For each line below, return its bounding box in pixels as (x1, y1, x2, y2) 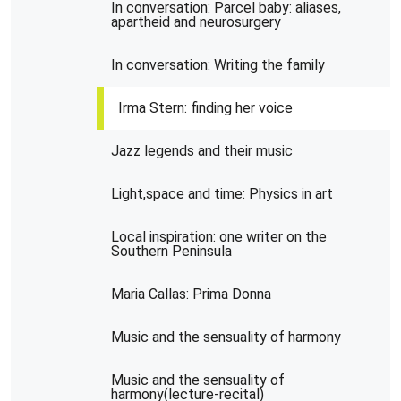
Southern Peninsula (111, 242, 232, 260)
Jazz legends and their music (111, 141, 293, 159)
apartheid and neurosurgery (111, 13, 281, 30)
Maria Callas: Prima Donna (111, 285, 271, 303)
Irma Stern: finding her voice (118, 98, 293, 116)
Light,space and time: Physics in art (111, 184, 333, 202)
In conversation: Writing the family (111, 55, 325, 73)
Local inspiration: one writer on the (111, 227, 327, 245)
